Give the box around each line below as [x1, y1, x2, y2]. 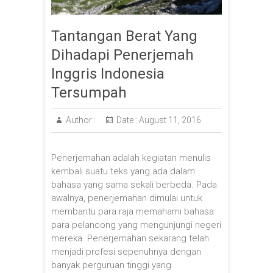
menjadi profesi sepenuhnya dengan [51, 246, 201, 257]
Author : [66, 115, 96, 125]
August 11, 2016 [137, 115, 201, 125]
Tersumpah [51, 83, 127, 101]
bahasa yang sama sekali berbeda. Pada [51, 179, 217, 190]
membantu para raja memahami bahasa [51, 205, 214, 217]
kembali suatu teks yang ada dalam [51, 165, 195, 177]
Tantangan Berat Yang [51, 27, 197, 44]
